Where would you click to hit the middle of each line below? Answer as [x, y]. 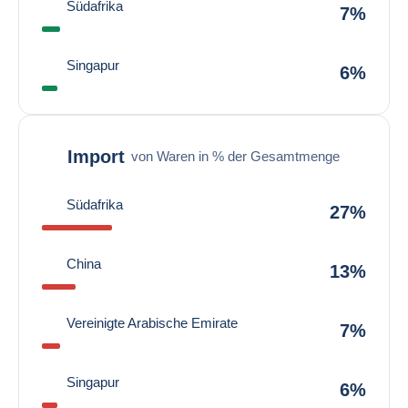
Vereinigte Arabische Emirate [152, 323]
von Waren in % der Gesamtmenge [235, 156]
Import [96, 156]
